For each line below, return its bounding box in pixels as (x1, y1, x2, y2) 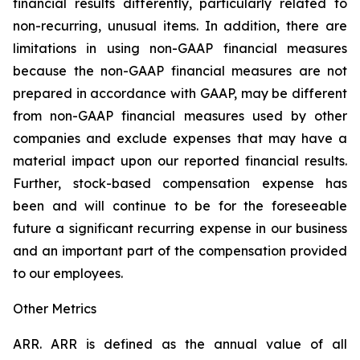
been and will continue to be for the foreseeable (13, 198, 347, 214)
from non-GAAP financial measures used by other (13, 108, 347, 124)
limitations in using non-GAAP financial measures (13, 40, 347, 56)
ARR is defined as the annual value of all (42, 336, 347, 352)
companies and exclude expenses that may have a (13, 130, 347, 146)
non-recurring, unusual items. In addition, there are (13, 18, 347, 34)
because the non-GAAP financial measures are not (13, 63, 347, 79)
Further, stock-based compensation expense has (13, 175, 347, 191)
